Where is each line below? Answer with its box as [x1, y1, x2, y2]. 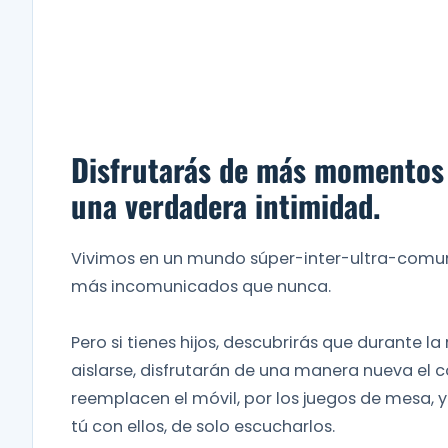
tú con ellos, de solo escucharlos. [71, 414, 335, 438]
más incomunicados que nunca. [71, 274, 331, 298]
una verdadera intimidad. [71, 182, 381, 229]
